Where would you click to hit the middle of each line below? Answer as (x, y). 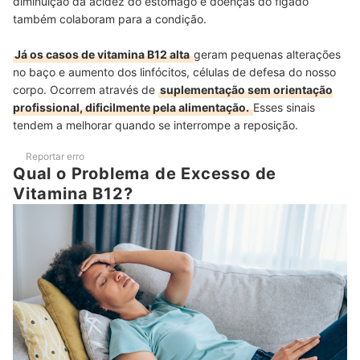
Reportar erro (55, 157)
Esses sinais (284, 108)
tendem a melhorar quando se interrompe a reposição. (157, 125)
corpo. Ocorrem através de (86, 90)
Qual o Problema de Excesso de (145, 174)
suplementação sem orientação (246, 90)
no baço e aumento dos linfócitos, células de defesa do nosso (174, 72)
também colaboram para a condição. (111, 19)
